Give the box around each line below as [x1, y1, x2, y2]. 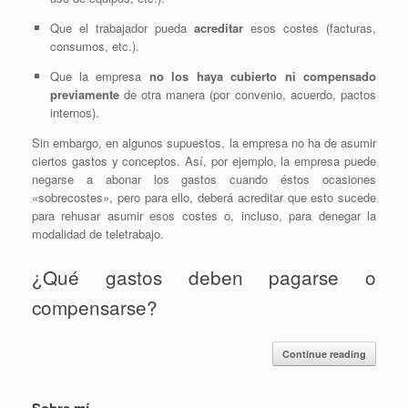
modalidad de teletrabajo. [32, 225, 164, 243]
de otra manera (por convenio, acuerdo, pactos [118, 86, 376, 104]
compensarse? [32, 293, 158, 321]
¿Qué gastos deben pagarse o [32, 263, 376, 291]
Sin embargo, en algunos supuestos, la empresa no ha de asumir [32, 134, 376, 152]
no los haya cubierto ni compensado [148, 67, 376, 86]
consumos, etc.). [49, 37, 139, 56]
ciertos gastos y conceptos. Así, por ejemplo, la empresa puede [32, 152, 376, 170]
